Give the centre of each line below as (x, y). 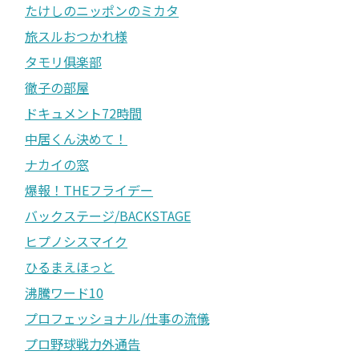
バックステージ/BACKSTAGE (108, 215)
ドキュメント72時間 (83, 113)
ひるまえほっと (70, 266)
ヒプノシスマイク (76, 241)
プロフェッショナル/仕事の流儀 (117, 318)
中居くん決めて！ (76, 138)
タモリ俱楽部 (63, 61)
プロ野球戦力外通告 (83, 343)
